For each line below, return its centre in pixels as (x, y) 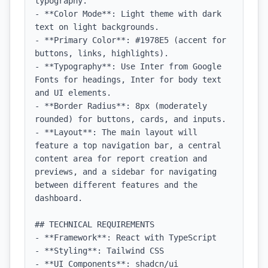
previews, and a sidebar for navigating (126, 172)
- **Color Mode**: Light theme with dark (128, 14)
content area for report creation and (121, 159)
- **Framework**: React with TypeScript (126, 237)
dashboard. (59, 198)
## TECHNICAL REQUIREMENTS (95, 224)
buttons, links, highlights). (102, 53)
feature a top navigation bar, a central (128, 145)
